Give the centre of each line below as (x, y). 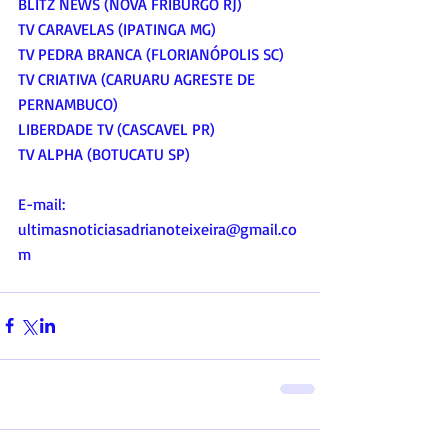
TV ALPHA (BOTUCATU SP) (104, 153)
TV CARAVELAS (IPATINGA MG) (117, 28)
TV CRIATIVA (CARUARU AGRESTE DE (138, 78)
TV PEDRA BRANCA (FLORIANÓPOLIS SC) (151, 53)
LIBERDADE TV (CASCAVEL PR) (116, 128)
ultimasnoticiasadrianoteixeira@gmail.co (157, 228)
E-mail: (41, 203)
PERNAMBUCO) (68, 103)
